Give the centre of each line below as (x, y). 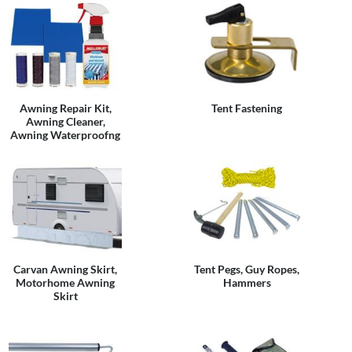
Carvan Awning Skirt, (65, 269)
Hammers (247, 282)
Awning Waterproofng (65, 135)
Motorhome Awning (65, 282)
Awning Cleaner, (65, 121)
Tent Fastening (247, 108)
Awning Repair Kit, (65, 108)
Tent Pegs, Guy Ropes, (247, 269)
